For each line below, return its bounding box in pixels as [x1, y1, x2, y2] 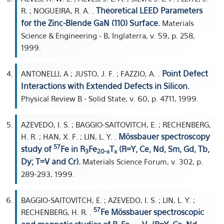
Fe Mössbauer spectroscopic [100, 207, 204, 217]
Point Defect [162, 68, 208, 78]
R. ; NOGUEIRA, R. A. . [21, 6, 96, 15]
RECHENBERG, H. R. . [21, 207, 93, 216]
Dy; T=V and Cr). [21, 156, 80, 166]
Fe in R [60, 144, 85, 154]
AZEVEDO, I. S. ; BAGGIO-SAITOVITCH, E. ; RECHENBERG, [21, 120, 211, 129]
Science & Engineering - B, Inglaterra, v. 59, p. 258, [21, 31, 195, 40]
